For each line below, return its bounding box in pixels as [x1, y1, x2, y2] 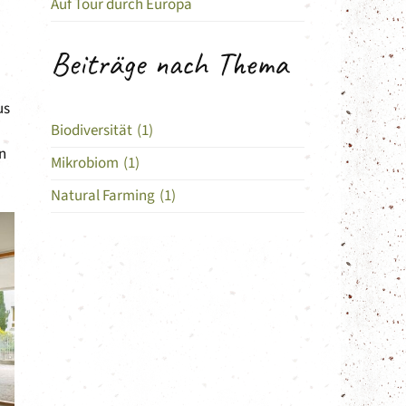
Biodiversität [51, 119, 132, 141]
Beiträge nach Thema [51, 42, 288, 84]
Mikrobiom [51, 151, 119, 174]
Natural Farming [51, 184, 155, 207]
